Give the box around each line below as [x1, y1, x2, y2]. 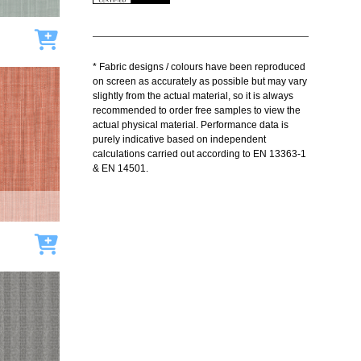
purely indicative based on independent [92, 134, 266, 145]
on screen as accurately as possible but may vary [92, 76, 307, 87]
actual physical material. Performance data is [92, 119, 288, 131]
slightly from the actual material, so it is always [92, 90, 293, 102]
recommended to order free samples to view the [92, 105, 301, 116]
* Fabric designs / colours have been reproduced [92, 61, 305, 73]
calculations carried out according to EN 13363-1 [92, 148, 306, 160]
